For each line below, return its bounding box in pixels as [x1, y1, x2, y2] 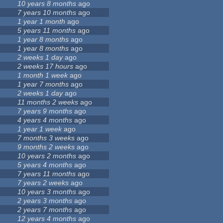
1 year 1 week [17, 125, 62, 133]
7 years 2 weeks [17, 179, 69, 187]
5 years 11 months [17, 26, 76, 35]
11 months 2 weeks [17, 98, 79, 107]
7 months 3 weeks [17, 134, 75, 142]
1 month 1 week [17, 71, 68, 80]
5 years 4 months [17, 161, 73, 169]
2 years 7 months [17, 206, 73, 214]
